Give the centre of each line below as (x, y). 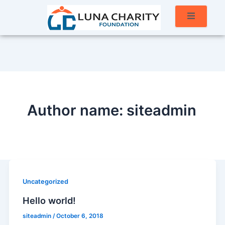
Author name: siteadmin (112, 110)
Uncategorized (45, 182)
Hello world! (49, 201)
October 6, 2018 (80, 216)
